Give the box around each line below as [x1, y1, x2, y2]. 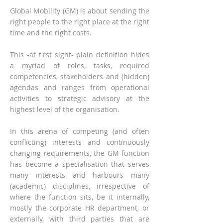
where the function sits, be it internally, [10, 192, 149, 202]
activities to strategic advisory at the [10, 94, 149, 103]
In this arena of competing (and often [10, 126, 149, 136]
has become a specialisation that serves [10, 159, 149, 169]
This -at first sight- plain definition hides [10, 50, 149, 59]
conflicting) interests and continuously [10, 137, 149, 147]
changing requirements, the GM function [10, 148, 149, 158]
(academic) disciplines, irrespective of [10, 181, 149, 191]
